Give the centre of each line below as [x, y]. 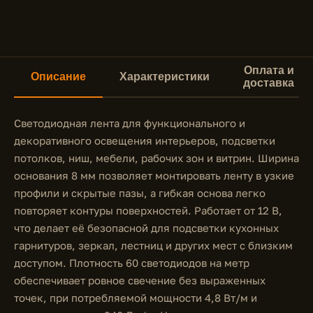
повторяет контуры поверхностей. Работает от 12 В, [148, 210]
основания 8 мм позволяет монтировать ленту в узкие [154, 175]
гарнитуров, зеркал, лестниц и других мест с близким [153, 245]
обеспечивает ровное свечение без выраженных [140, 280]
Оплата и [269, 70]
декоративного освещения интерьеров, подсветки [145, 140]
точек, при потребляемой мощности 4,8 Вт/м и [136, 298]
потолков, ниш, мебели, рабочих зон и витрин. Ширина [156, 158]
